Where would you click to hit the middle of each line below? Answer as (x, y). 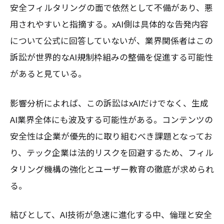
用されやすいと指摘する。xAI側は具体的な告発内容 (109, 24)
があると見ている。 (48, 74)
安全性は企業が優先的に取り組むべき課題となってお (111, 136)
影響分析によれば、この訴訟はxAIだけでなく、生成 (109, 103)
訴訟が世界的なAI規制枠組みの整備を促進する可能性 (111, 57)
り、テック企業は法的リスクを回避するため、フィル (112, 152)
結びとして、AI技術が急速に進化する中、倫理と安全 (111, 214)
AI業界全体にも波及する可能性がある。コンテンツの (111, 119)
